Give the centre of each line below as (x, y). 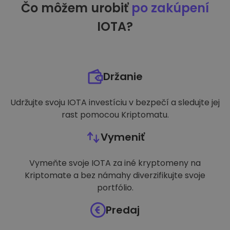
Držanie (123, 76)
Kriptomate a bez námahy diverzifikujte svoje (115, 175)
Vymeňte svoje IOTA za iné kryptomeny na (115, 163)
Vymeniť (123, 137)
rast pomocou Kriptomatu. (115, 115)
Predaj (123, 210)
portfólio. (115, 188)
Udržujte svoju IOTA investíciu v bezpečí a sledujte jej (115, 102)
